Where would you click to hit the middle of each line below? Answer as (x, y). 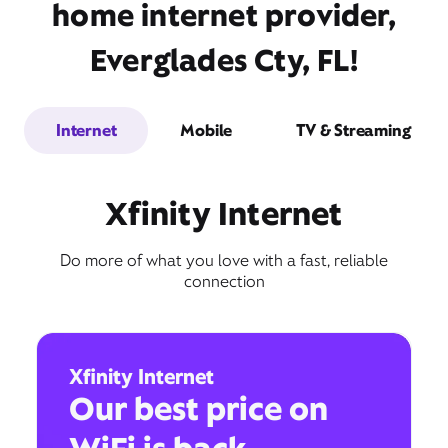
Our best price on (198, 408)
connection (224, 281)
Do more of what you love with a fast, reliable (224, 260)
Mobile (206, 130)
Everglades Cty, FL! (224, 60)
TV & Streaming (353, 130)
